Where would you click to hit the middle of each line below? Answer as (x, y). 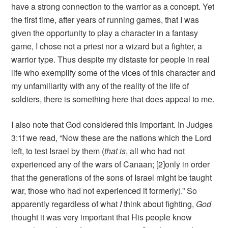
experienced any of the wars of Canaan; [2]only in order (111, 164)
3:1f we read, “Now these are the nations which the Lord (111, 138)
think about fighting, (159, 204)
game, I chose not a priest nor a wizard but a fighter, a (107, 46)
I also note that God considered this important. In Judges (112, 125)
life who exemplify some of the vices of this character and (113, 73)
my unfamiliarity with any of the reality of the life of (100, 86)
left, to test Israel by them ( (58, 151)
